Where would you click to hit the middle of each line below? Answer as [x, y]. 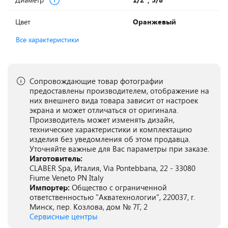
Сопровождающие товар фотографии [96, 81]
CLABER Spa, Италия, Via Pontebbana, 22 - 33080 [112, 168]
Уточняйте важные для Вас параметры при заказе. [119, 149]
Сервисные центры [64, 216]
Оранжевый [154, 22]
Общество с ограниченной [119, 187]
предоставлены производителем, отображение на [119, 91]
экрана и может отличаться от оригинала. [104, 110]
